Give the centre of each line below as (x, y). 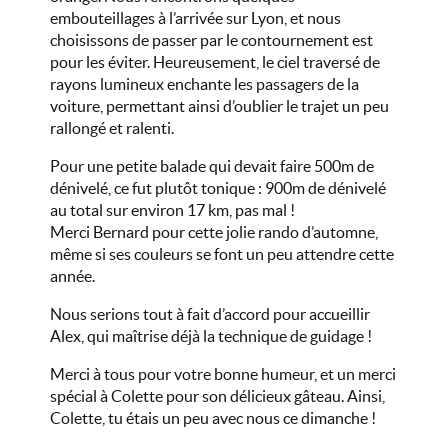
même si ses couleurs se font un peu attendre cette (222, 254)
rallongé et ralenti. (112, 128)
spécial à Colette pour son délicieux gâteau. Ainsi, (217, 396)
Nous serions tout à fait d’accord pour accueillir (210, 314)
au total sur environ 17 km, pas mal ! (172, 210)
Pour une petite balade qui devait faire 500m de (212, 166)
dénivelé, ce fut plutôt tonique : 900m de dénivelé (218, 188)
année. (72, 276)
